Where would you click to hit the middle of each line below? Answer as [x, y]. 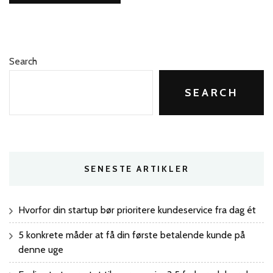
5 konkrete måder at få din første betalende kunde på [132, 235]
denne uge [41, 249]
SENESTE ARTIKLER [136, 168]
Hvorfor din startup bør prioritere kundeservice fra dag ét [137, 210]
